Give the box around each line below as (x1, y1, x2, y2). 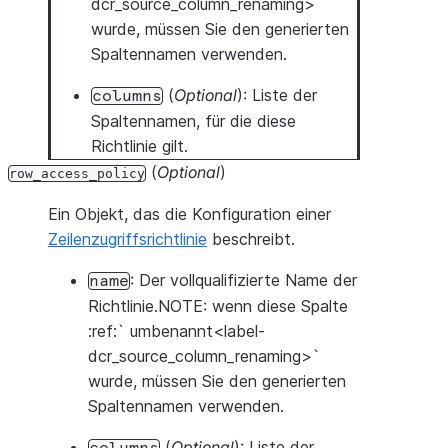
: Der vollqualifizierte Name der (130, 270, 357, 290)
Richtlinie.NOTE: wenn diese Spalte (88, 296, 348, 316)
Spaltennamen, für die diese (91, 111, 296, 131)
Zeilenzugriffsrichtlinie (48, 229, 207, 249)
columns (92, 88, 162, 104)
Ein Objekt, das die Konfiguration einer (48, 204, 331, 224)
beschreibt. (207, 229, 295, 249)
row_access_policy (9, 166, 145, 181)
